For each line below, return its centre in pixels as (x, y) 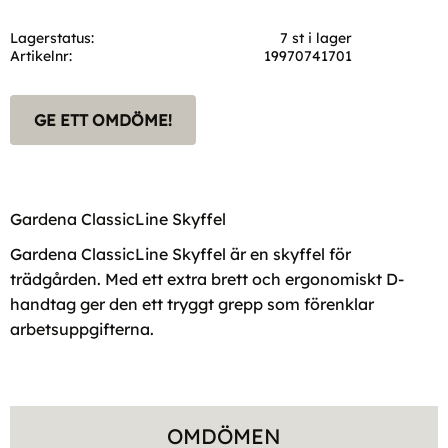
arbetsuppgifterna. (82, 328)
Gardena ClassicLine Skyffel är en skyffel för (180, 253)
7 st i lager (316, 37)
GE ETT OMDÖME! (103, 119)
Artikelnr (39, 55)
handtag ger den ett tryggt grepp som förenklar (192, 303)
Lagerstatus (50, 37)
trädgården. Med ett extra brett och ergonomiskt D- (207, 278)
